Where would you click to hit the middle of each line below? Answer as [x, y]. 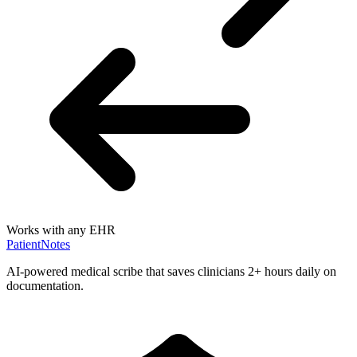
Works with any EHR [61, 230]
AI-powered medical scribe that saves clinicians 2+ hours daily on [171, 272]
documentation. [45, 286]
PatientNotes [38, 245]
